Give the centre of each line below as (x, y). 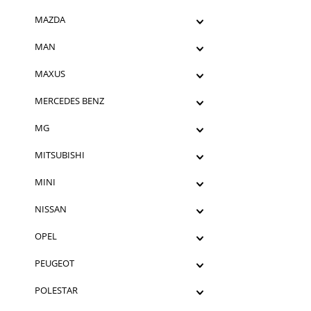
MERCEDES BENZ (69, 101)
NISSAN (51, 209)
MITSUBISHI (60, 155)
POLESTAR (56, 290)
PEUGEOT (54, 263)
